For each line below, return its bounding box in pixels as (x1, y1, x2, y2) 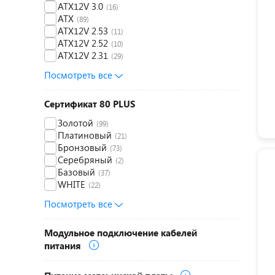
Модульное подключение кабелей (44, 227, 197, 239)
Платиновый (58, 129, 112, 141)
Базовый (58, 166, 95, 178)
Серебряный (58, 153, 112, 166)
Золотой (58, 117, 93, 129)
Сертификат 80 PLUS (44, 98, 135, 110)
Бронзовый (58, 141, 107, 153)
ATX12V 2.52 (58, 37, 108, 49)
